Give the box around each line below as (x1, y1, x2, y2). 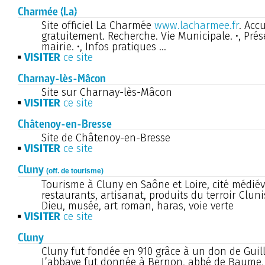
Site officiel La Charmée (41, 18, 154, 32)
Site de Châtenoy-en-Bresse (41, 131, 170, 144)
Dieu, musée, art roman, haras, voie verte (41, 199, 234, 212)
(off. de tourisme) (46, 166, 104, 175)
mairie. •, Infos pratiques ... (41, 40, 166, 53)
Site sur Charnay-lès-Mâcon (41, 85, 172, 99)
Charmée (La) (18, 4, 77, 19)
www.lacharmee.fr (154, 18, 239, 32)
